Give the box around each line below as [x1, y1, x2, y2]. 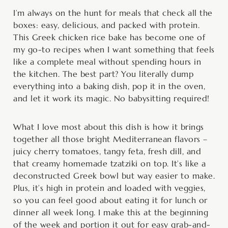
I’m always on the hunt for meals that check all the [13, 7, 213, 18]
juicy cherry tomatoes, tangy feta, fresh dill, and [13, 146, 201, 156]
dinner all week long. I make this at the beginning [13, 207, 208, 217]
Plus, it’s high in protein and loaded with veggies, [13, 182, 206, 193]
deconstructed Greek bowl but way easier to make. [13, 170, 215, 181]
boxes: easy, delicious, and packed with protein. [13, 19, 199, 30]
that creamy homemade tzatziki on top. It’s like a [13, 158, 206, 168]
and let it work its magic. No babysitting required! [13, 93, 210, 103]
